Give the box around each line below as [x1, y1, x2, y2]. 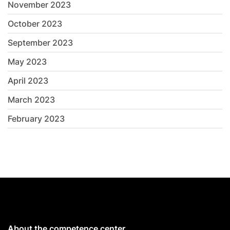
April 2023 [8, 75, 48, 86]
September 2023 [8, 37, 73, 48]
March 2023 [8, 94, 55, 105]
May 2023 [8, 56, 47, 67]
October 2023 [8, 18, 62, 29]
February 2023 [8, 113, 65, 124]
